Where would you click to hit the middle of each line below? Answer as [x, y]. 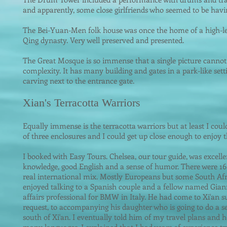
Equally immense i [54, 126]
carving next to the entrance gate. [79, 81]
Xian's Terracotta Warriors [82, 103]
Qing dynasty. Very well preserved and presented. [103, 40]
